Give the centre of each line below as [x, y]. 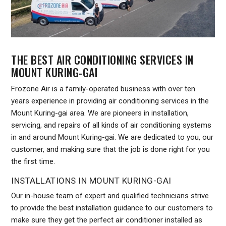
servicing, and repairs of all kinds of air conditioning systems [111, 125]
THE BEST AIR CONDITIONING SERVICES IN [102, 60]
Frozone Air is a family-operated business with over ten [103, 89]
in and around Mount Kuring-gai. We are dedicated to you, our [112, 137]
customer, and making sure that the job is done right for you [111, 150]
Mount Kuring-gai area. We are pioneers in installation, [100, 113]
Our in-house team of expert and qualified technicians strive [110, 196]
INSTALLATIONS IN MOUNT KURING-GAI [91, 181]
